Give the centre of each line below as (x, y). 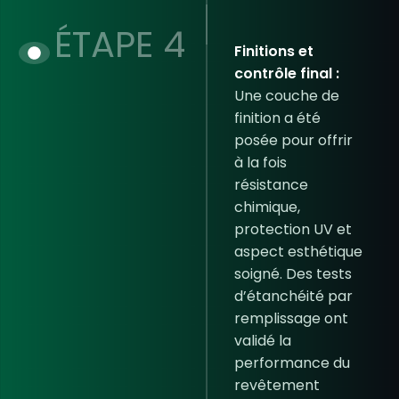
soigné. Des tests (293, 274)
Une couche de (286, 96)
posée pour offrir (293, 140)
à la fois (260, 163)
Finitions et (273, 51)
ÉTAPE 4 (119, 45)
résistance (271, 185)
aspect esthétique (298, 252)
